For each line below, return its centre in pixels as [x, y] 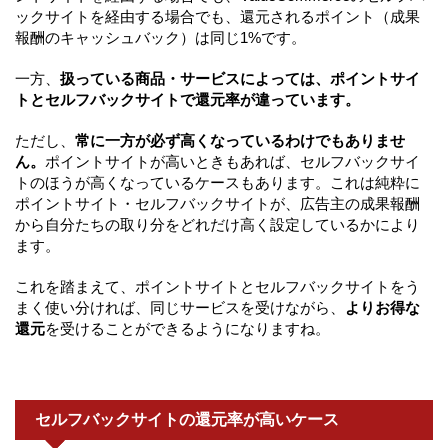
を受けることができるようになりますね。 [187, 329]
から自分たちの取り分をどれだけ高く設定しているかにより [217, 225]
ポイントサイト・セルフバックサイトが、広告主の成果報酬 [217, 204]
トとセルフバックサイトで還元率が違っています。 [187, 100]
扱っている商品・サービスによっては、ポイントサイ [240, 79]
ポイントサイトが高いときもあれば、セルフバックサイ [232, 162]
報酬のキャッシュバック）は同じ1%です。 [160, 38]
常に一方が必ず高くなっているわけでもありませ [240, 141]
